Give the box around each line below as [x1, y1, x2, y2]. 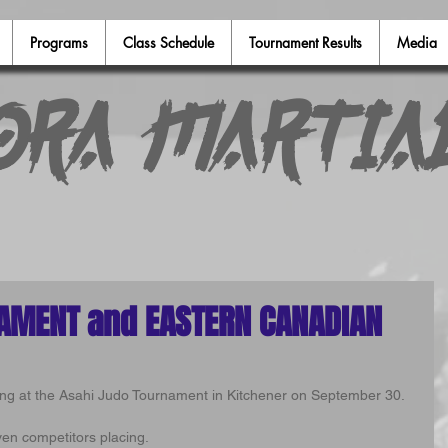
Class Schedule [123, 33, 214, 52]
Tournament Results [249, 33, 362, 52]
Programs [30, 33, 88, 52]
